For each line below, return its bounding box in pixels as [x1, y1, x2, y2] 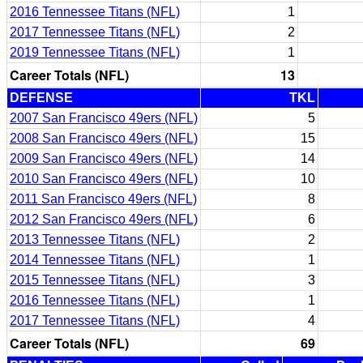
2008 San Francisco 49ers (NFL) [10, 131, 198, 145]
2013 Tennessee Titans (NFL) [10, 233, 180, 246]
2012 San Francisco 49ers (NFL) [10, 212, 198, 226]
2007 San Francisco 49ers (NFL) [10, 111, 198, 125]
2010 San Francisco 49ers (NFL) [10, 172, 198, 186]
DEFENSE [10, 91, 73, 105]
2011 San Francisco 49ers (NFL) [10, 192, 197, 206]
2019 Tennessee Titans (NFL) [10, 45, 180, 59]
